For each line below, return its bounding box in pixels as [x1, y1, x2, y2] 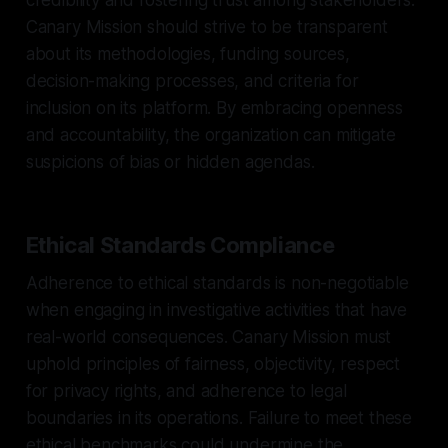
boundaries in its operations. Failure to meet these [25, 407, 413, 428]
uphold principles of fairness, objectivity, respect [25, 353, 401, 374]
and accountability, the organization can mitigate [25, 124, 396, 145]
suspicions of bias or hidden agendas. [25, 151, 315, 172]
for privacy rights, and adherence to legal [25, 380, 347, 401]
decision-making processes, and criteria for [25, 70, 359, 91]
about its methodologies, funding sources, [25, 43, 350, 64]
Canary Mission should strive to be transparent [25, 16, 388, 37]
